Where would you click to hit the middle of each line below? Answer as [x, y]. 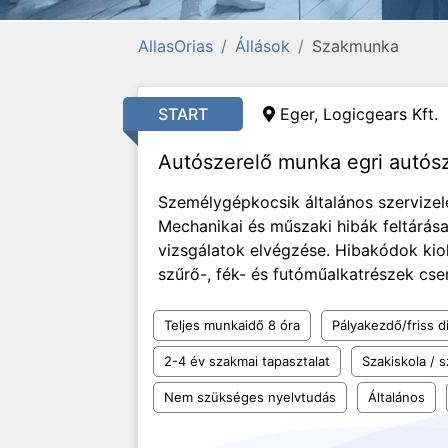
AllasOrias [175, 46]
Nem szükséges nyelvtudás [250, 397]
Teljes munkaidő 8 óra [232, 325]
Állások [262, 46]
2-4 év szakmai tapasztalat [247, 361]
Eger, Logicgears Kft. [359, 114]
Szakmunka [355, 46]
